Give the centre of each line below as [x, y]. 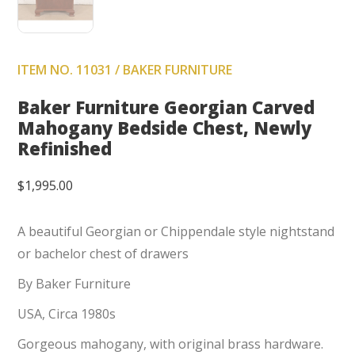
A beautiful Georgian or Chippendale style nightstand [176, 232]
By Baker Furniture [74, 284]
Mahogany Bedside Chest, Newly [165, 128]
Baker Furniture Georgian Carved [166, 107]
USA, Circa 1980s [67, 314]
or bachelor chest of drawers [103, 254]
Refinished [65, 149]
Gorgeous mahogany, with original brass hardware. [171, 344]
